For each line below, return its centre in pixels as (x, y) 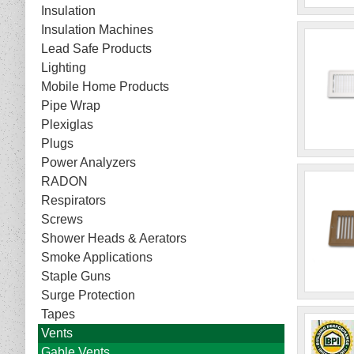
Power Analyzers (88, 163)
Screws (62, 220)
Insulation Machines (97, 30)
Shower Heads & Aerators (114, 239)
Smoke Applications (97, 258)
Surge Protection (88, 296)
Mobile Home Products (105, 87)
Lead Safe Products (96, 49)
